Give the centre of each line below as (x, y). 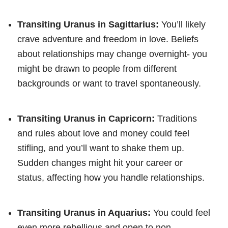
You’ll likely (182, 24)
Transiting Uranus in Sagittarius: (88, 24)
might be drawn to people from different (97, 68)
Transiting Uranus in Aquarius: (84, 212)
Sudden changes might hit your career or (100, 163)
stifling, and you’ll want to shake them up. (101, 148)
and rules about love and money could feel (103, 133)
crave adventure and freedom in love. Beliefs (108, 39)
